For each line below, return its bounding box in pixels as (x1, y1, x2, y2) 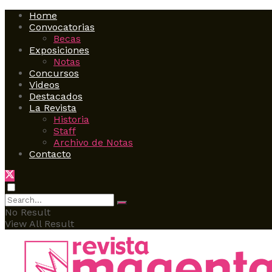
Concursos (29, 67, 79, 79)
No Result (5, 206, 50, 218)
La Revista (29, 102, 76, 114)
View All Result (5, 218, 74, 229)
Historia (53, 114, 89, 125)
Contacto (29, 148, 71, 160)
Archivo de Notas (53, 137, 133, 148)
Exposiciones (29, 44, 89, 56)
